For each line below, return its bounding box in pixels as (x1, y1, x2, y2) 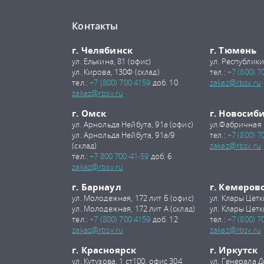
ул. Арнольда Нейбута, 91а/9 (72, 130, 175, 140)
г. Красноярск (72, 244, 137, 256)
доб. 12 (150, 214, 178, 225)
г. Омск (72, 107, 107, 119)
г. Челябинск (72, 44, 133, 56)
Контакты (72, 19, 118, 32)
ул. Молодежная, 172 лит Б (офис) (72, 193, 194, 203)
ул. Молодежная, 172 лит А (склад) (72, 203, 195, 214)
